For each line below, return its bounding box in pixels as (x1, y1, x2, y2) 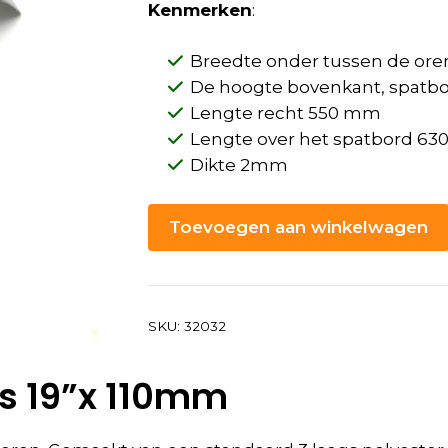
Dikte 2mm (190, 155, 289, 176)
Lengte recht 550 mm (190, 103, 382, 124)
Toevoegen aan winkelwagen (169, 216, 429, 237)
